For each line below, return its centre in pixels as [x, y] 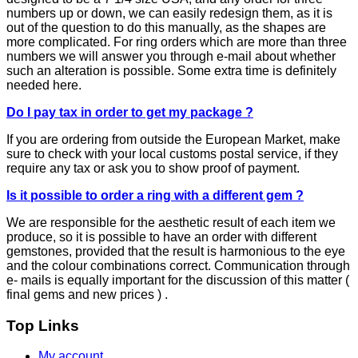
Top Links [43, 325]
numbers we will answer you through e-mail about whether [171, 56]
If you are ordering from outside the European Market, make [173, 139]
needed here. [44, 85]
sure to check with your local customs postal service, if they [172, 153]
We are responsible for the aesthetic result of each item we [171, 222]
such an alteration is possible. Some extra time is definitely [171, 70]
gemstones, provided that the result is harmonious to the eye [176, 251]
